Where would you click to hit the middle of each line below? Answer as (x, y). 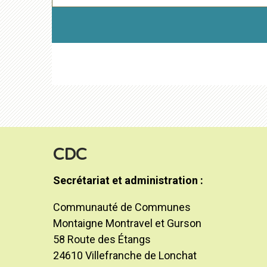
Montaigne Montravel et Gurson (127, 223)
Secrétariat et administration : (128, 181)
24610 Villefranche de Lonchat (125, 256)
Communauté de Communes (122, 207)
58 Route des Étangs (102, 240)
